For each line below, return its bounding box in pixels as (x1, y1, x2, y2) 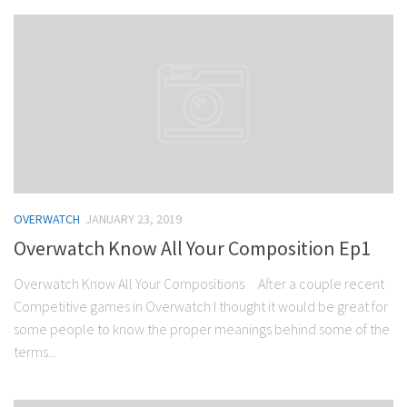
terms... (14, 342, 56, 362)
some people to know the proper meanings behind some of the (14, 320, 390, 339)
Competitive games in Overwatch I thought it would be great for (14, 297, 388, 316)
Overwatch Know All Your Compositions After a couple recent (14, 274, 384, 293)
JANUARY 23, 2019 (85, 211, 182, 228)
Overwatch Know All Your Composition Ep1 (14, 235, 371, 262)
